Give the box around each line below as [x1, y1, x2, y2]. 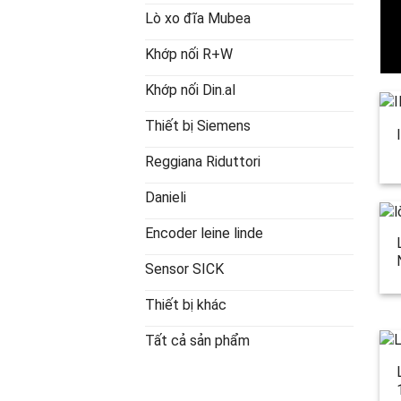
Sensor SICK [145, 260, 224, 278]
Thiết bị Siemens [145, 117, 251, 135]
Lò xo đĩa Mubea [145, 10, 251, 28]
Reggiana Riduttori [145, 153, 260, 171]
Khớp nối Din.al [145, 81, 235, 99]
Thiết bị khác [145, 296, 226, 314]
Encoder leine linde [145, 225, 263, 243]
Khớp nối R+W [145, 46, 233, 64]
